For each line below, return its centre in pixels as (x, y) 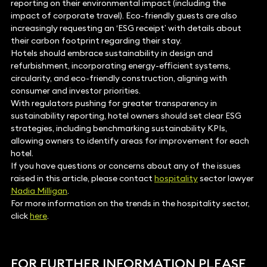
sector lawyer (226, 178)
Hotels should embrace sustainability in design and (111, 53)
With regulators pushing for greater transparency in (114, 103)
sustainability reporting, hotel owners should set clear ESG (126, 116)
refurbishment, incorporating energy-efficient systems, (120, 66)
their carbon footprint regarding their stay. (96, 41)
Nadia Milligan (39, 191)
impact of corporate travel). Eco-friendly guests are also (124, 16)
